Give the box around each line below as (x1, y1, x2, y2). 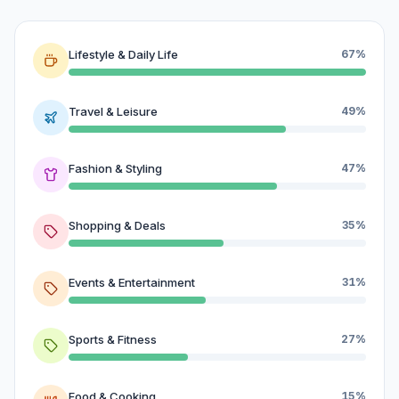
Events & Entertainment (69, 274, 195, 289)
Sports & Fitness (69, 331, 157, 346)
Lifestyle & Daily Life (69, 46, 178, 61)
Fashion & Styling (69, 160, 162, 175)
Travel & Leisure (69, 103, 158, 118)
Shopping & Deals (69, 217, 166, 232)
